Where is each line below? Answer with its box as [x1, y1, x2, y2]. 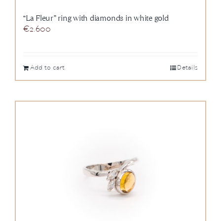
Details [177, 64, 198, 73]
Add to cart [30, 64, 65, 73]
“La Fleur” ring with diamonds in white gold [23, 12, 169, 24]
